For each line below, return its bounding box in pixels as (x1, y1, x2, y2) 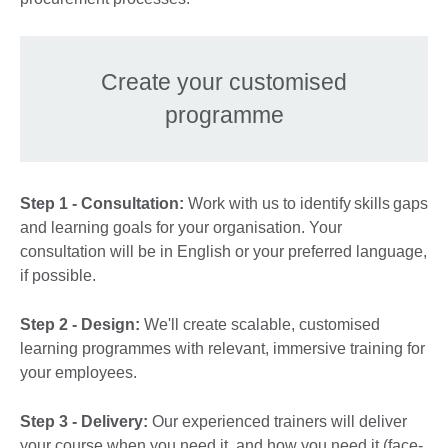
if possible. (20, 266, 96, 284)
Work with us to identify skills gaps (184, 194, 428, 212)
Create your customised (101, 68, 347, 95)
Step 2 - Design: (20, 315, 140, 333)
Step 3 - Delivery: (20, 412, 148, 430)
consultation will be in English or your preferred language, (20, 242, 427, 260)
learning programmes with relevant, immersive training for (20, 339, 425, 357)
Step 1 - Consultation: (20, 194, 184, 212)
